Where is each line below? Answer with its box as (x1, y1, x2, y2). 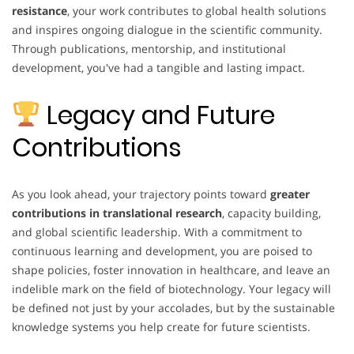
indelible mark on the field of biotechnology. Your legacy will (12, 281, 331, 296)
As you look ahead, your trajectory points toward (12, 186, 270, 201)
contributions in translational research (12, 205, 222, 220)
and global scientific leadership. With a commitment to (12, 224, 302, 239)
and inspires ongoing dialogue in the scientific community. (12, 22, 322, 38)
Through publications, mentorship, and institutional (12, 41, 286, 57)
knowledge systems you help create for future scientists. (12, 318, 311, 334)
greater (270, 186, 310, 201)
